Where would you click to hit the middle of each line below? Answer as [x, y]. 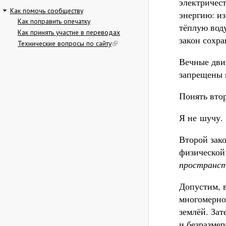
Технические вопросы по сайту [65, 44]
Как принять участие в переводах [69, 33]
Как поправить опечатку [54, 21]
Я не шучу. [201, 117]
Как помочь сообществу [47, 10]
